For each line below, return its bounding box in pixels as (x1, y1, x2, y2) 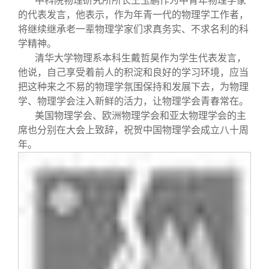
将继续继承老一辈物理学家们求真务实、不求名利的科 (18, 23, 249, 34)
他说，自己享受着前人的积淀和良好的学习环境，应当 (18, 67, 249, 77)
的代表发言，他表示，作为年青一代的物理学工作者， (18, 9, 249, 20)
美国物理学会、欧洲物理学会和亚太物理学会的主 (35, 110, 246, 121)
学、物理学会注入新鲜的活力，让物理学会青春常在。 (18, 95, 249, 106)
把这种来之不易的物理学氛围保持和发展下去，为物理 (18, 81, 249, 92)
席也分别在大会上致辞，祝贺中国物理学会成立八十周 (18, 124, 249, 135)
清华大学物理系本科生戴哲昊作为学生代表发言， (35, 52, 246, 63)
